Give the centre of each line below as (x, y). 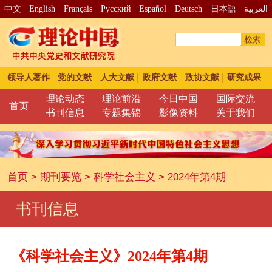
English (42, 8)
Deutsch (188, 8)
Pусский (116, 8)
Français (78, 8)
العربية (256, 8)
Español (153, 8)
